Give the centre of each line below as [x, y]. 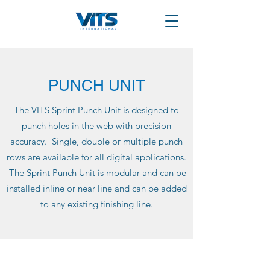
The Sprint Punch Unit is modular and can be [96, 173]
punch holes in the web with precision [96, 126]
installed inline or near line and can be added [96, 188]
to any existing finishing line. [96, 204]
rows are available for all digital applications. [96, 157]
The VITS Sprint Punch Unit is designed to [96, 110]
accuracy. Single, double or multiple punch [96, 141]
